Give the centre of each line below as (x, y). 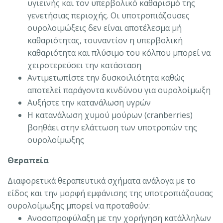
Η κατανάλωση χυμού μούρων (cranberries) (110, 115)
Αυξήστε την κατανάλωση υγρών (89, 102)
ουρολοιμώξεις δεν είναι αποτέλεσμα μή (105, 28)
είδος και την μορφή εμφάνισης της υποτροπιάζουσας (110, 193)
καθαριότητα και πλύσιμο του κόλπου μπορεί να (119, 53)
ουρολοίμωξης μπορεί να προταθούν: (79, 205)
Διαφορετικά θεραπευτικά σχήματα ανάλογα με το (102, 180)
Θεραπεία (28, 160)
